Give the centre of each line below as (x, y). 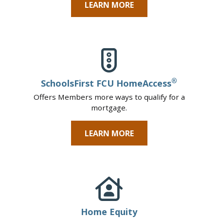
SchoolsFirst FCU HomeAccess (106, 83)
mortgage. (109, 108)
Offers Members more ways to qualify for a (109, 97)
